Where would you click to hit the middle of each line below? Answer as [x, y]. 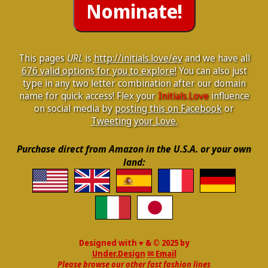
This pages [42, 58]
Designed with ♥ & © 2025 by [134, 243]
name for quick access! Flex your [88, 96]
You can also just [211, 71]
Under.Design [118, 254]
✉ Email [162, 254]
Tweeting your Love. [134, 121]
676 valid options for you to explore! [99, 71]
